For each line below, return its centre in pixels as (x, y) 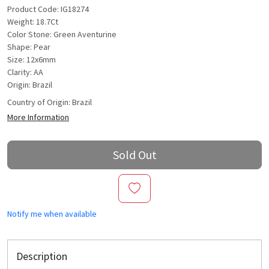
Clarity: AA (25, 72)
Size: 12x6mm (32, 60)
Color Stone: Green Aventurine (62, 35)
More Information (38, 117)
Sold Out (134, 155)
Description (42, 256)
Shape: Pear (29, 47)
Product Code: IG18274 (48, 9)
